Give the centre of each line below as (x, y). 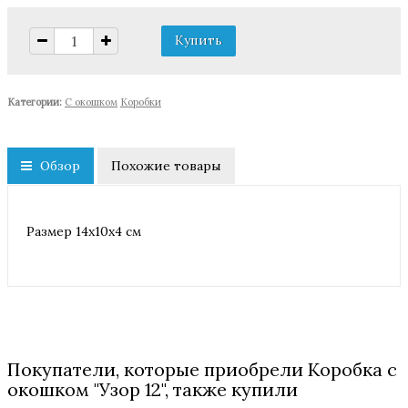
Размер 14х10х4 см (84, 231)
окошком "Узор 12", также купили (153, 389)
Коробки (141, 102)
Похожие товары (166, 166)
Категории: (36, 102)
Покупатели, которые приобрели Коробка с (202, 369)
